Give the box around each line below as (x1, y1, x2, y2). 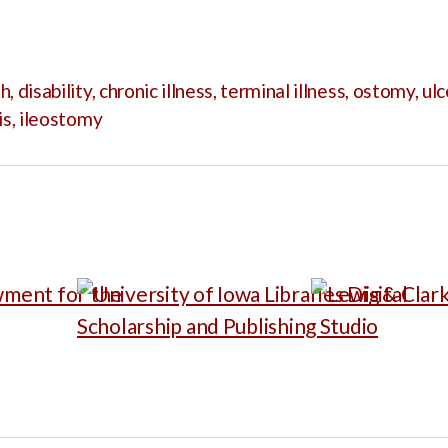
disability (17, 79, 92, 103)
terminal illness (220, 79, 346, 103)
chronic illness (98, 79, 214, 103)
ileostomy (19, 107, 103, 131)
